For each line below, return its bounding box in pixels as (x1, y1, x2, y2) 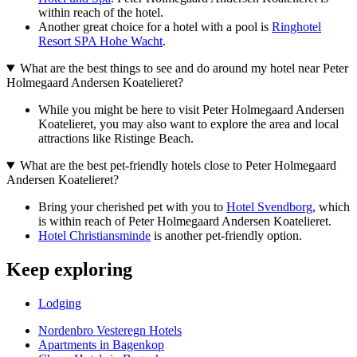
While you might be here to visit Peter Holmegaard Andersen (38, 103, 344, 117)
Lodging (38, 296, 81, 310)
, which (312, 200, 350, 214)
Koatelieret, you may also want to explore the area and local (38, 117, 339, 131)
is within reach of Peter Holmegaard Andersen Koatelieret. (38, 214, 331, 229)
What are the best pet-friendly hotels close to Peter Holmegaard (19, 159, 336, 173)
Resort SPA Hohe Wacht (38, 34, 163, 49)
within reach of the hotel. (38, 6, 163, 20)
